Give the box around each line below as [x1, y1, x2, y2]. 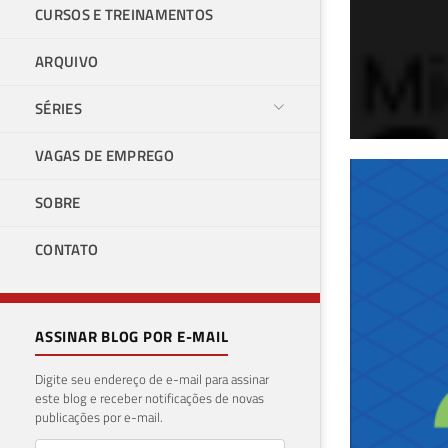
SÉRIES [35, 97, 82, 120]
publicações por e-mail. [35, 407, 163, 427]
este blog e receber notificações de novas [35, 388, 264, 408]
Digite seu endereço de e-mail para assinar [35, 369, 269, 389]
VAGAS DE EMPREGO [35, 144, 174, 167]
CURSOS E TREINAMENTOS [35, 3, 214, 26]
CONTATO [35, 238, 99, 261]
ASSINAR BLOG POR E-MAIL [35, 325, 229, 348]
